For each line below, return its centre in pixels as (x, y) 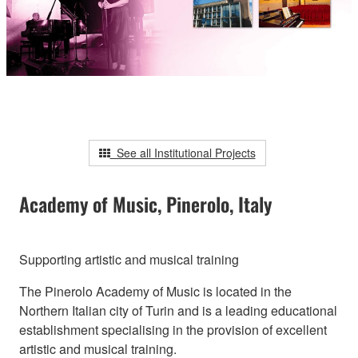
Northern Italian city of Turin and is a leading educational (178, 311)
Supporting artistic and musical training (129, 260)
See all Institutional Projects (183, 153)
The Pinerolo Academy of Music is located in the (155, 292)
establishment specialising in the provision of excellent (173, 330)
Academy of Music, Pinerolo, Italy (145, 204)
